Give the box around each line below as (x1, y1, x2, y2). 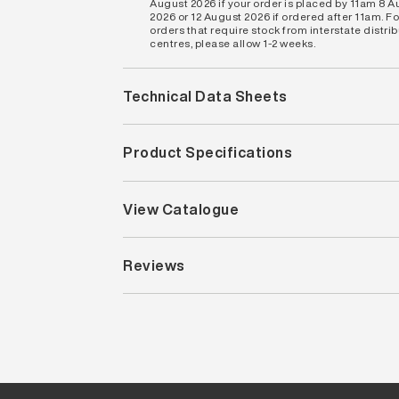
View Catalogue (123, 198, 240, 220)
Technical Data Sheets (123, 85, 288, 107)
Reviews (123, 255, 185, 277)
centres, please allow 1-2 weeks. (150, 35, 316, 51)
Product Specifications (123, 142, 293, 164)
